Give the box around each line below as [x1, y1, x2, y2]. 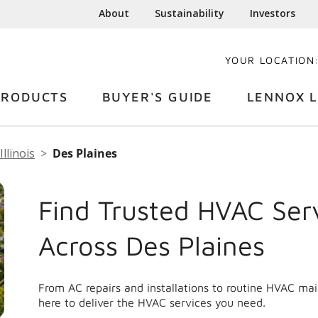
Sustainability [155, 6, 225, 20]
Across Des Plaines [38, 229, 265, 262]
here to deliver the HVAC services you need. [38, 296, 265, 309]
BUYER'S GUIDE [102, 89, 213, 104]
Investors [250, 6, 296, 20]
